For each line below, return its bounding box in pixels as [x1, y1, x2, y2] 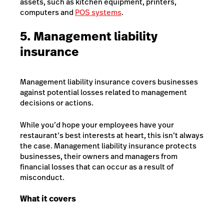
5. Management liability [20, 28, 157, 45]
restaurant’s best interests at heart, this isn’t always [20, 129, 203, 140]
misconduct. [20, 171, 64, 182]
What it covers [20, 193, 76, 205]
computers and [20, 6, 75, 17]
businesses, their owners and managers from [20, 150, 177, 161]
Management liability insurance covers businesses [20, 76, 198, 87]
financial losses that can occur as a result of [20, 161, 173, 172]
